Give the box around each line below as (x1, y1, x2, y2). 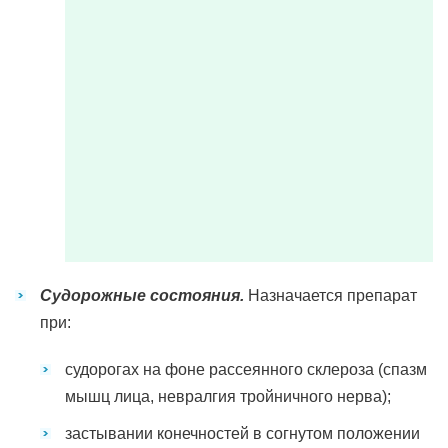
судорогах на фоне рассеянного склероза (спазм (65, 361, 427, 378)
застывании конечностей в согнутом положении (65, 425, 420, 442)
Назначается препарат (244, 287, 417, 304)
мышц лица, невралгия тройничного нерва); (65, 388, 391, 405)
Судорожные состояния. (40, 287, 244, 304)
